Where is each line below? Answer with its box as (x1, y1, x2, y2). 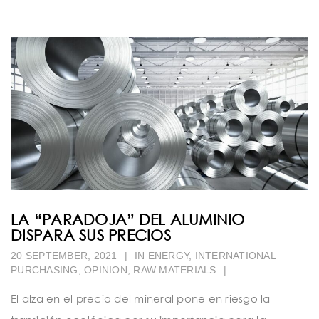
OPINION (84, 263, 127, 276)
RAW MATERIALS (133, 263, 216, 276)
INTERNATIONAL (194, 249, 276, 261)
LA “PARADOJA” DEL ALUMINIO (11, 209, 245, 229)
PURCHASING (11, 263, 78, 276)
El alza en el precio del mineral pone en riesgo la (11, 291, 271, 305)
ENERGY (147, 249, 189, 261)
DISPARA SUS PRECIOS (11, 225, 171, 244)
